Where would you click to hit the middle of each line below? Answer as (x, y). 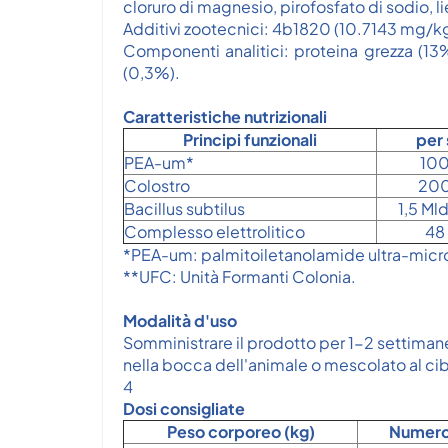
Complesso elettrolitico (214, 231)
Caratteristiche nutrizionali (225, 116)
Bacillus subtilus (184, 208)
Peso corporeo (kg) (240, 431)
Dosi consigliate (184, 408)
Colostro (157, 185)
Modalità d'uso (180, 320)
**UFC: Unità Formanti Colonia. (239, 276)
